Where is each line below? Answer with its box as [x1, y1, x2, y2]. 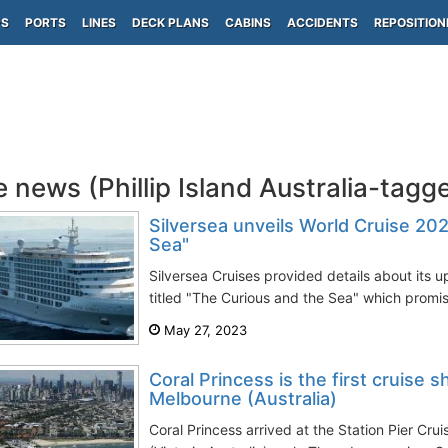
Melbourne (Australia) [149, 388, 337, 409]
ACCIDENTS [287, 15, 358, 30]
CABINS [225, 15, 271, 30]
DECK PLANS [132, 15, 209, 30]
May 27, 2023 [160, 322, 247, 338]
